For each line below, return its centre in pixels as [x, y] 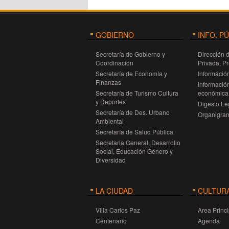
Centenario [111, 221]
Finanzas [108, 82]
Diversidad [111, 160]
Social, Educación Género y [134, 151]
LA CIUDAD [114, 191]
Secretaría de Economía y [131, 73]
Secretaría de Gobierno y [130, 54]
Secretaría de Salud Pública [134, 132]
